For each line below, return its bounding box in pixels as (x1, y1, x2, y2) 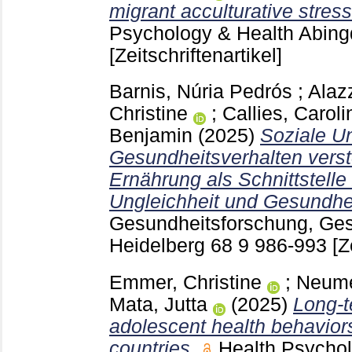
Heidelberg (109, 235, 211, 257)
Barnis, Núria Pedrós (109, 81, 292, 103)
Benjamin (109, 125, 192, 147)
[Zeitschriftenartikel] (109, 44, 282, 66)
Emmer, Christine (109, 272, 262, 294)
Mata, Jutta (109, 294, 207, 316)
